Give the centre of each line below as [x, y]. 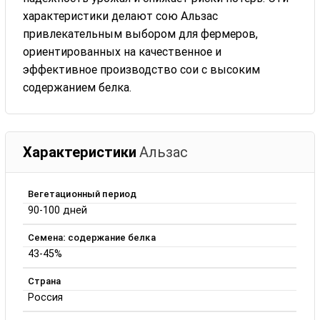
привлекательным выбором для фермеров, [141, 34]
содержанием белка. [77, 87]
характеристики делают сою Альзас [121, 16]
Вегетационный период [82, 194]
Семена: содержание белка [91, 237]
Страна [44, 281]
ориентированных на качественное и [122, 51]
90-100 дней [57, 210]
